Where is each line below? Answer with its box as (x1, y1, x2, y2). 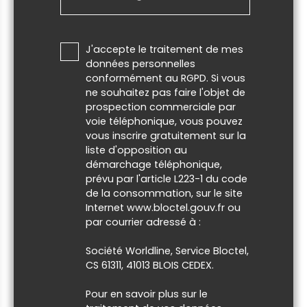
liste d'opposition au (86, 143, 187, 157)
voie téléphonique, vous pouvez (86, 114, 243, 128)
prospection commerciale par (86, 99, 236, 114)
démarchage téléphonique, (86, 157, 222, 171)
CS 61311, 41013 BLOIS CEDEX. (86, 258, 214, 272)
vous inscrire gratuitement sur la (86, 128, 246, 143)
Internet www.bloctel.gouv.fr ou (86, 200, 241, 214)
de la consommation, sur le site (86, 186, 243, 200)
